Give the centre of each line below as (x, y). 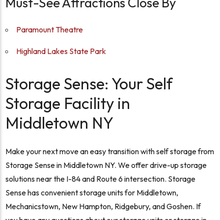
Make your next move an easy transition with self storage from (110, 151)
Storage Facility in (68, 103)
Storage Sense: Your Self (89, 84)
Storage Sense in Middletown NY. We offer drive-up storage (106, 165)
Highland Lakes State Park (61, 51)
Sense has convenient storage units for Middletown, (92, 193)
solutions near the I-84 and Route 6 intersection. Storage (101, 179)
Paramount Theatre (50, 30)
